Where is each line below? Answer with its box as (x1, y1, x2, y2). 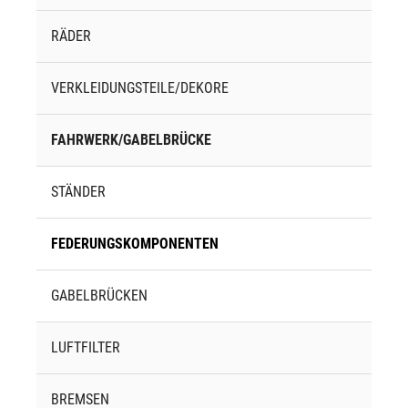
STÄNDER (51, 183, 106, 201)
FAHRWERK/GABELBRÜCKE (51, 131, 211, 149)
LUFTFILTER (51, 339, 120, 357)
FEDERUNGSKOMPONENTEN (51, 235, 219, 253)
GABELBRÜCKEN (51, 287, 148, 305)
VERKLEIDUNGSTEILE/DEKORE (51, 79, 229, 97)
